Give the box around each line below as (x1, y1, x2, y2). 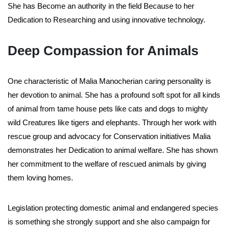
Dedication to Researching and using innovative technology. (8, 15, 205, 25)
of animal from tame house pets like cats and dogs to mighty (8, 104, 208, 113)
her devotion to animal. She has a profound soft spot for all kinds (8, 90, 220, 100)
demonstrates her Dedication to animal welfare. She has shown (8, 146, 218, 155)
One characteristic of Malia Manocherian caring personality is (8, 77, 211, 86)
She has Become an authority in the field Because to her (8, 2, 194, 11)
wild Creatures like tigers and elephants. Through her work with (8, 118, 216, 127)
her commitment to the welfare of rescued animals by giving (8, 159, 206, 169)
